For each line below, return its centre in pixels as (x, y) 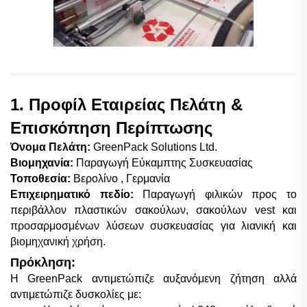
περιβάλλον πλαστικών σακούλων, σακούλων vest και (153, 210)
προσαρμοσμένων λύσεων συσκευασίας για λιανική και (153, 225)
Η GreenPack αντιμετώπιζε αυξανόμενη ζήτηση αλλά (153, 279)
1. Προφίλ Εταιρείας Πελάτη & (126, 104)
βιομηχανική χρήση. (58, 241)
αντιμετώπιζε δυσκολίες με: (76, 295)
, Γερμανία (145, 178)
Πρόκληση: (43, 263)
